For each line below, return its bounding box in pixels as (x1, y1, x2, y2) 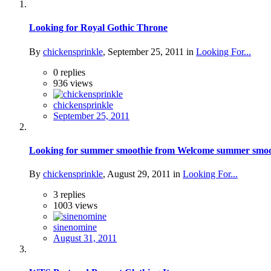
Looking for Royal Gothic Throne (29, 22, 168, 33)
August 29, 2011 (107, 169, 171, 180)
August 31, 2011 (53, 233, 117, 244)
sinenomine (53, 222, 97, 233)
